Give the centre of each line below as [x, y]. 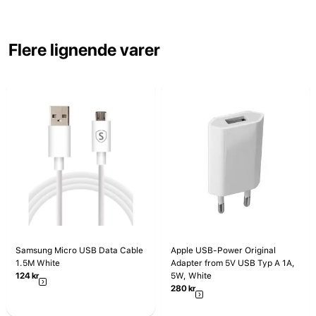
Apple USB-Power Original [223, 251]
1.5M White [38, 263]
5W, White [191, 276]
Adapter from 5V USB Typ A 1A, [226, 263]
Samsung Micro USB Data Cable [79, 251]
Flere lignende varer [84, 50]
